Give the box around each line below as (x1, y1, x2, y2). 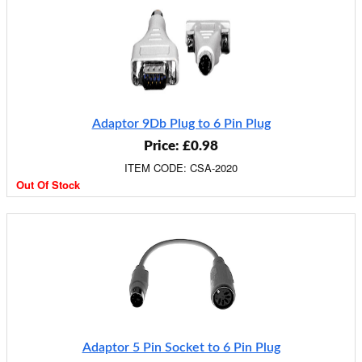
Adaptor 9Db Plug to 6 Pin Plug (91, 117, 271, 130)
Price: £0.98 (144, 139, 218, 153)
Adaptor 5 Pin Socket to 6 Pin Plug (82, 341, 280, 354)
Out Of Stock (16, 177, 80, 192)
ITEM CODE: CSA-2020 (124, 160, 238, 175)
